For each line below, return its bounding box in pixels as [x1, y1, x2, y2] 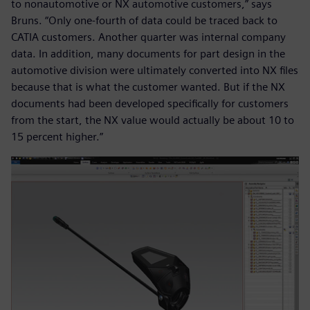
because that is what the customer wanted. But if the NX [11, 80, 285, 94]
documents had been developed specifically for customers [11, 97, 289, 111]
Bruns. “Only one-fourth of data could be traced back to [11, 14, 277, 28]
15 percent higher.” [11, 130, 103, 144]
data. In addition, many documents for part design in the [11, 47, 285, 61]
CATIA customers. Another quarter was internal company [11, 30, 286, 44]
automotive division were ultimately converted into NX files [11, 64, 298, 77]
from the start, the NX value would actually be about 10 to [11, 113, 294, 127]
